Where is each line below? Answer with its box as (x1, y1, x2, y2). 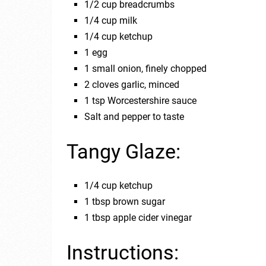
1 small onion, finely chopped (84, 62, 207, 74)
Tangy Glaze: (66, 139, 180, 163)
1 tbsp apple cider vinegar (84, 211, 192, 223)
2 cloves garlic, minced (84, 78, 180, 90)
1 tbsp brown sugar (84, 195, 166, 207)
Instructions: (66, 240, 179, 264)
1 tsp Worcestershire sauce (84, 94, 197, 106)
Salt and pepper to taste (84, 110, 185, 122)
